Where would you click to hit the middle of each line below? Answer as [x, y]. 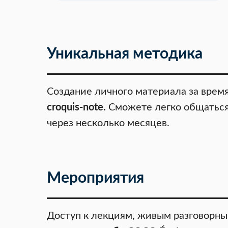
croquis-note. [76, 107]
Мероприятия [95, 178]
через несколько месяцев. [108, 123]
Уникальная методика [125, 54]
